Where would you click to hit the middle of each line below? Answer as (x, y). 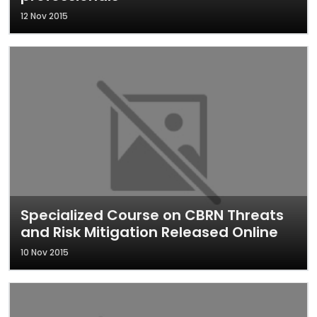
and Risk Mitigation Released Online (149, 232)
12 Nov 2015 (44, 16)
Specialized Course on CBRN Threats (152, 215)
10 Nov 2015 (45, 252)
